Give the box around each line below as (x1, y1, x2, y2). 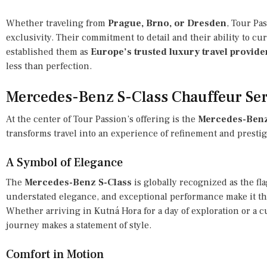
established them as (6, 45, 91, 58)
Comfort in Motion (6, 246, 104, 262)
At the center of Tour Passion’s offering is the (6, 113, 198, 125)
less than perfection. (6, 60, 92, 72)
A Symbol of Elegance (6, 154, 123, 170)
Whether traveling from (6, 17, 108, 29)
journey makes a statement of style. (6, 219, 151, 231)
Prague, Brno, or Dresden (108, 17, 226, 29)
